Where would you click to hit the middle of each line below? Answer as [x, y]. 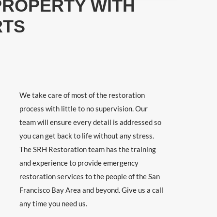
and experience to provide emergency [79, 163]
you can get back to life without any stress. [87, 135]
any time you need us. [54, 203]
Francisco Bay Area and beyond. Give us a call [92, 190]
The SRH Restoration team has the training [88, 149]
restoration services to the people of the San [90, 176]
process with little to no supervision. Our [84, 108]
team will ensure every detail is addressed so [91, 122]
